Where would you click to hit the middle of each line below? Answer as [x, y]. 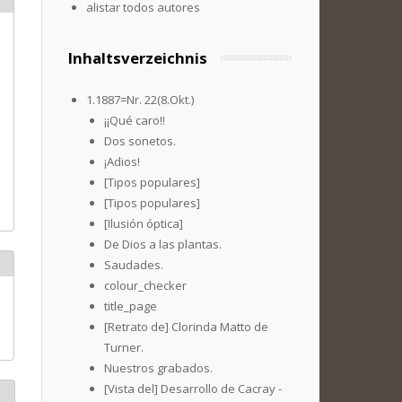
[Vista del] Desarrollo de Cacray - [193, 389]
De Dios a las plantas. [163, 244]
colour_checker [145, 285]
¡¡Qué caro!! [135, 120]
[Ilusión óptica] [144, 223]
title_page [131, 306]
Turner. [124, 347]
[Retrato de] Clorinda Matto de [186, 327]
